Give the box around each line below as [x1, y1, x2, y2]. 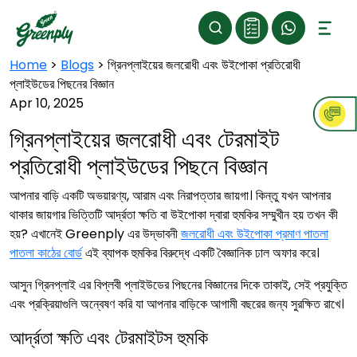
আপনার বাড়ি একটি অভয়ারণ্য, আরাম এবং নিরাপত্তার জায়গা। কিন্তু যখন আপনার [10, 186, 331, 205]
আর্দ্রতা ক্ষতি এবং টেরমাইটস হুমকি [10, 324, 208, 351]
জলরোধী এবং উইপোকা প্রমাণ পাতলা [181, 225, 328, 243]
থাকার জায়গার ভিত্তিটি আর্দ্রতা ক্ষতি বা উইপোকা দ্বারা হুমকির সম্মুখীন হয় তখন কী [10, 206, 338, 224]
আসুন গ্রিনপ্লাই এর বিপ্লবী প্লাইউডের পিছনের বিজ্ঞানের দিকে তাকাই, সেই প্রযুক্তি [10, 276, 347, 294]
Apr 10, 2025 [10, 94, 84, 112]
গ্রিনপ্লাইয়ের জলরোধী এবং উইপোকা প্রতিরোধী [108, 56, 300, 74]
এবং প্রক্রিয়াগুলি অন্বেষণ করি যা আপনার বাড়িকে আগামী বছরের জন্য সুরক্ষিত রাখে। [10, 295, 344, 313]
